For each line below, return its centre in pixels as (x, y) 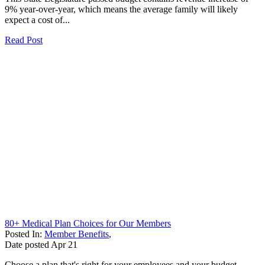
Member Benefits (77, 234)
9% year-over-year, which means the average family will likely (121, 9)
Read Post (24, 40)
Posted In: (25, 234)
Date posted (27, 244)
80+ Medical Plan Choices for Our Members (88, 223)
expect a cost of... (37, 20)
